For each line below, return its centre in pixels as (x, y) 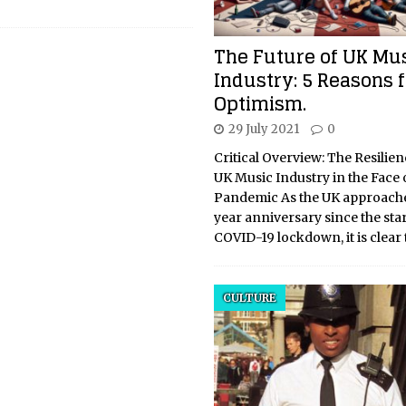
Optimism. (260, 104)
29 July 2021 (263, 129)
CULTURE (249, 297)
